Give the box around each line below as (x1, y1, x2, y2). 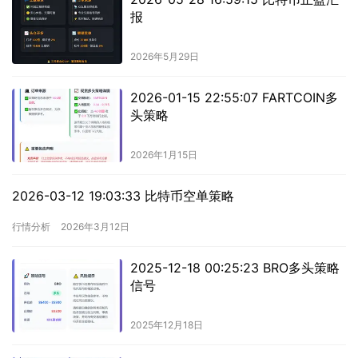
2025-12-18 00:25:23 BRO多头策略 (129, 260, 340, 276)
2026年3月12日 (61, 221, 129, 233)
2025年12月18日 (129, 319, 203, 332)
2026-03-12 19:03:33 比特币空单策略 (12, 188, 234, 205)
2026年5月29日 (129, 50, 199, 63)
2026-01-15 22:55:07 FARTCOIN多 (129, 89, 338, 106)
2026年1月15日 (129, 149, 197, 161)
